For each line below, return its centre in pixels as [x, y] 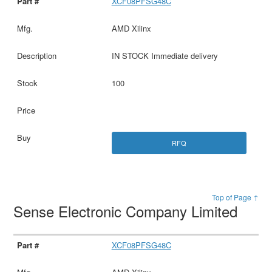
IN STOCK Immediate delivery [165, 56]
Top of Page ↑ [235, 197]
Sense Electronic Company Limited [128, 211]
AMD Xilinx [131, 28]
